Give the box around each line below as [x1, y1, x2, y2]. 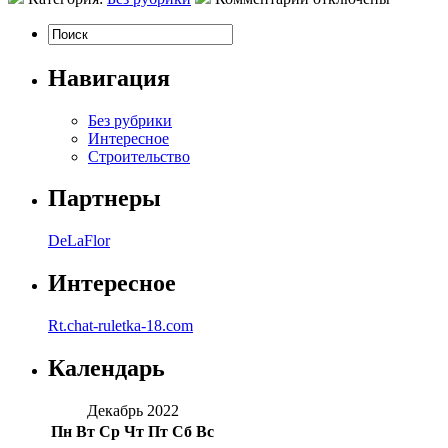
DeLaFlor [48, 232, 110, 250]
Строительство [88, 147, 190, 165]
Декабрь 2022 [86, 401, 179, 419]
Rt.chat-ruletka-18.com [48, 317, 193, 335]
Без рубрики [88, 111, 172, 129]
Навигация [48, 64, 170, 91]
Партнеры [48, 185, 161, 212]
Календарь [48, 355, 165, 382]
